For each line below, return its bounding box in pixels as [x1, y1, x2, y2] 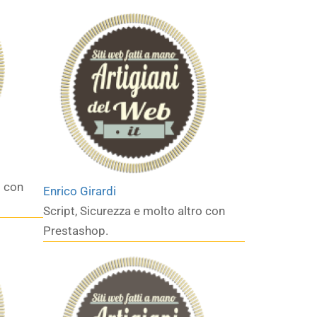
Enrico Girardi [43, 184, 116, 198]
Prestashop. [43, 224, 108, 238]
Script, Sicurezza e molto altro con [43, 204, 225, 218]
